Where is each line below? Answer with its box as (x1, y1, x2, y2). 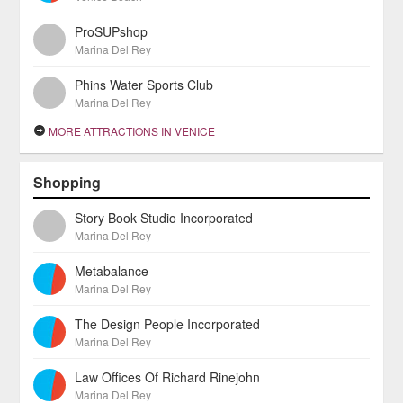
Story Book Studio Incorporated (75, 209, 254, 227)
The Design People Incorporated (75, 315, 261, 333)
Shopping (33, 172, 102, 193)
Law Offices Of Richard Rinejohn (75, 368, 261, 386)
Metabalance (75, 262, 149, 280)
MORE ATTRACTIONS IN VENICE (46, 123, 216, 139)
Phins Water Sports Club (75, 76, 214, 94)
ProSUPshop (75, 22, 148, 40)
